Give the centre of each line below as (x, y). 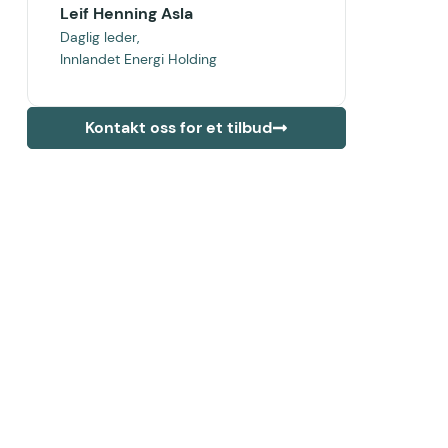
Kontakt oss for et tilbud (178, 127)
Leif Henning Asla (126, 13)
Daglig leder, (99, 36)
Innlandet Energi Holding (138, 58)
